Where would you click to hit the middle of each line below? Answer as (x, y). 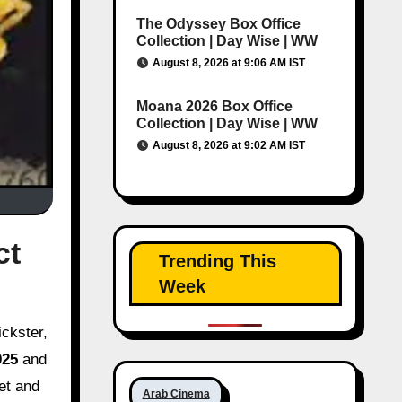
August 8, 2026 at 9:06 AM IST (228, 63)
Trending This (217, 261)
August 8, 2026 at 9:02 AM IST (228, 145)
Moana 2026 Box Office (214, 106)
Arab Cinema (176, 394)
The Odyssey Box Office (218, 24)
